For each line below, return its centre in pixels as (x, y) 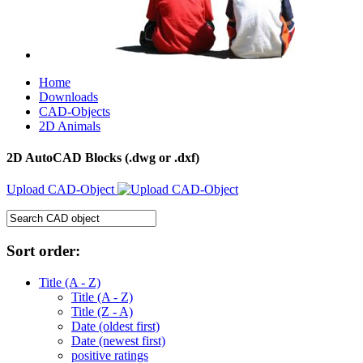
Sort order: (43, 251)
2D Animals (70, 126)
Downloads (68, 96)
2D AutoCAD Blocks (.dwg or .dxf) (103, 158)
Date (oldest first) (115, 326)
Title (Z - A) (102, 311)
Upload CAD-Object (62, 190)
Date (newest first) (118, 340)
